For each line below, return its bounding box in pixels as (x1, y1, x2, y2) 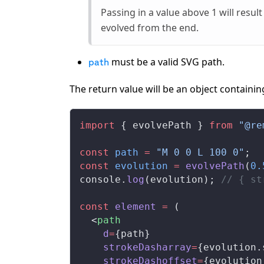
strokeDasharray (103, 241, 192, 253)
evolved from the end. (101, 21, 199, 34)
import (80, 119, 115, 131)
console (80, 173, 121, 185)
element (115, 200, 156, 212)
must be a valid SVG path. (109, 55, 225, 68)
